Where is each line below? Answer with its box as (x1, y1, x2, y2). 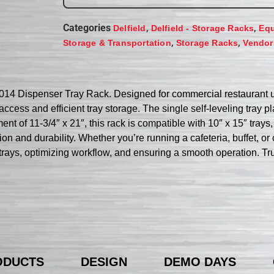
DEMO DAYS (164, 254, 236, 268)
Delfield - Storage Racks (150, 23, 254, 33)
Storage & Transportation (63, 37, 171, 48)
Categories (63, 21, 111, 34)
